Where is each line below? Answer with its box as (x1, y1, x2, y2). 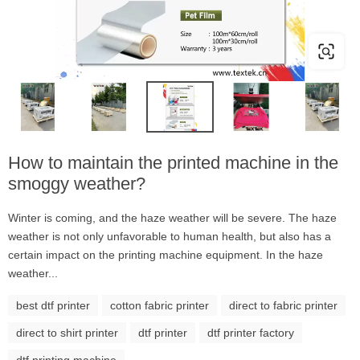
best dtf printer (16, 298, 90, 312)
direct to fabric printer (229, 298, 337, 312)
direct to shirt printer (16, 325, 118, 339)
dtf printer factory (207, 325, 294, 339)
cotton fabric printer (110, 298, 209, 312)
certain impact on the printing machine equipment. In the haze (8, 247, 323, 261)
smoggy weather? (8, 173, 145, 194)
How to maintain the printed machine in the (8, 152, 338, 173)
